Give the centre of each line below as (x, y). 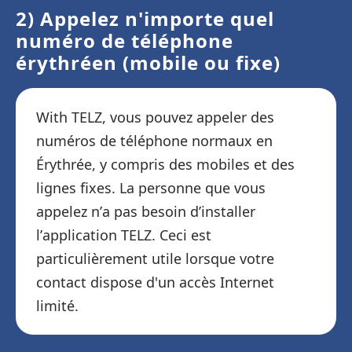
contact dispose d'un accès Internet (155, 282)
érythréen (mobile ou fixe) (148, 62)
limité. (57, 306)
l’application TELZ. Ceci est (124, 235)
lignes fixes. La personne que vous (151, 188)
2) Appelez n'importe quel (145, 18)
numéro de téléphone (125, 40)
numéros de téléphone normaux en (154, 141)
